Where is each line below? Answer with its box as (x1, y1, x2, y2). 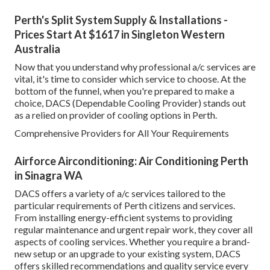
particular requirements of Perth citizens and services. (14, 199, 235, 211)
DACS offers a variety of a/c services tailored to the (14, 187, 225, 199)
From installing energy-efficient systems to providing (14, 211, 233, 223)
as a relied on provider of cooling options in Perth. (14, 108, 217, 121)
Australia (14, 42, 60, 55)
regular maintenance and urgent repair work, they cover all (14, 223, 253, 235)
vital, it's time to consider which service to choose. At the (14, 72, 246, 84)
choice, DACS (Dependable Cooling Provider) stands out (14, 96, 246, 108)
